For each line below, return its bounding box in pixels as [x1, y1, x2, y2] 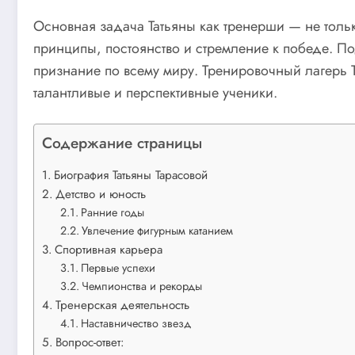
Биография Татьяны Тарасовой [54, 166, 208, 185]
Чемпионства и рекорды [81, 278, 202, 295]
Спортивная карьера [55, 241, 163, 259]
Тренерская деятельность [55, 296, 190, 315]
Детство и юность [55, 185, 147, 204]
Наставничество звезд [80, 315, 191, 332]
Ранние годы [80, 204, 144, 221]
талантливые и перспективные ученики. [33, 82, 277, 103]
